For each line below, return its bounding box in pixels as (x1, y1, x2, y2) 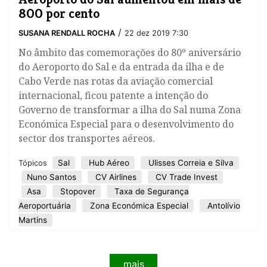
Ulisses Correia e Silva (146, 158, 234, 168)
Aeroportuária (18, 201, 71, 211)
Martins (18, 215, 47, 225)
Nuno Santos (27, 172, 76, 182)
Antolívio (205, 201, 240, 211)
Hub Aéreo (86, 158, 129, 168)
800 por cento (18, 5, 100, 22)
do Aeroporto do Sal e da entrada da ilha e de (18, 60, 224, 74)
